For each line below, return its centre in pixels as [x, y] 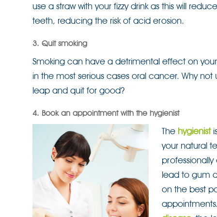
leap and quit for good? [78, 90]
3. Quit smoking [60, 43]
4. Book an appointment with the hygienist [106, 113]
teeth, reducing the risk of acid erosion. [108, 21]
